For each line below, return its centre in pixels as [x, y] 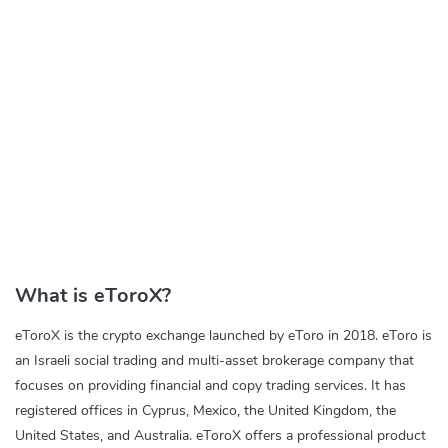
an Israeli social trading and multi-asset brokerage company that [214, 360]
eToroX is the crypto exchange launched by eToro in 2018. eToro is [223, 335]
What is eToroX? [93, 295]
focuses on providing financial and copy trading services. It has [210, 385]
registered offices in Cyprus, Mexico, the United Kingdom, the [205, 410]
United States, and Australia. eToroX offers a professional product [220, 435]
